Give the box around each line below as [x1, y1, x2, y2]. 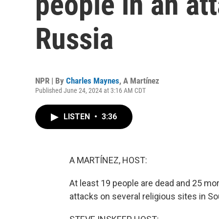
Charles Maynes [66, 76, 119, 86]
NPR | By [35, 76, 66, 86]
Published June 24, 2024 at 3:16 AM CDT [35, 87, 146, 94]
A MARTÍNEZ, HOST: [69, 155, 147, 165]
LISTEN [64, 112, 92, 121]
